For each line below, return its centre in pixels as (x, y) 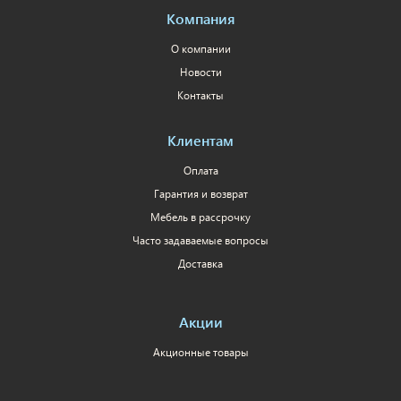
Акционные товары (200, 352)
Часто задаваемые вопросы (200, 240)
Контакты (200, 95)
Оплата (200, 170)
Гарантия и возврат (200, 193)
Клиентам (200, 140)
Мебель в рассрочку (200, 217)
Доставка (200, 263)
